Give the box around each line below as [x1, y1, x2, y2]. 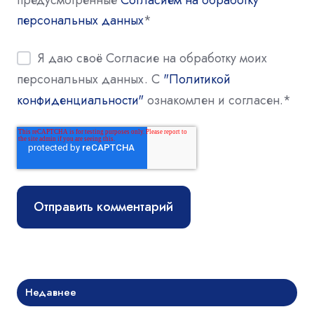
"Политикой [163, 69, 231, 88]
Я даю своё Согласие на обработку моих [38, 49, 268, 68]
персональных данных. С [17, 69, 163, 88]
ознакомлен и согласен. [144, 90, 283, 109]
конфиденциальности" [17, 90, 144, 109]
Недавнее [25, 284, 77, 300]
